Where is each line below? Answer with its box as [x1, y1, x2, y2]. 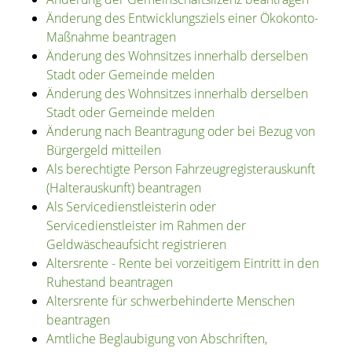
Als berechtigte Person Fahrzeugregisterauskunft [46, 160, 315, 178]
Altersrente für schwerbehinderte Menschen [46, 292, 295, 310]
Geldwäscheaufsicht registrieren [46, 236, 226, 254]
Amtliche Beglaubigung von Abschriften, [46, 330, 267, 348]
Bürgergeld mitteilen [46, 141, 161, 159]
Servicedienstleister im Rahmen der [46, 217, 246, 235]
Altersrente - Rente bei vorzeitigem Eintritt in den [46, 255, 319, 273]
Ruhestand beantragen [46, 273, 173, 291]
